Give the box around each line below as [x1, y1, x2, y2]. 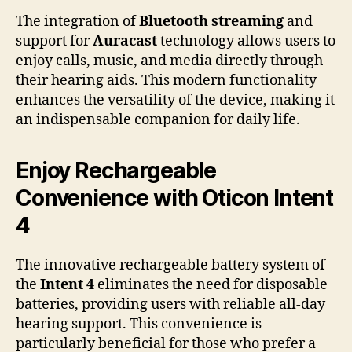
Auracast [93, 31, 157, 50]
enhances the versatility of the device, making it [16, 90, 335, 109]
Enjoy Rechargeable [16, 156, 217, 184]
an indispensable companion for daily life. [16, 110, 300, 129]
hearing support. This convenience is [16, 314, 262, 333]
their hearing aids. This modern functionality [16, 71, 317, 90]
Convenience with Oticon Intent [16, 184, 334, 211]
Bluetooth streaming [139, 12, 284, 31]
